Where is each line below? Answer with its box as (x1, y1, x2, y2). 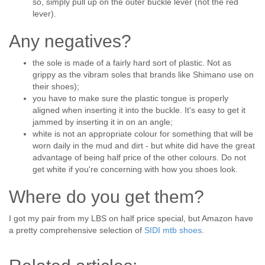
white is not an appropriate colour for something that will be (33, 129, 253, 139)
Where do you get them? (9, 187, 204, 207)
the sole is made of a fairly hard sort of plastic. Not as (33, 58, 231, 68)
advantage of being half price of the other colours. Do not (33, 153, 246, 163)
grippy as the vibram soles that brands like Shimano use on (33, 70, 254, 80)
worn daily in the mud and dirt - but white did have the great (33, 141, 255, 151)
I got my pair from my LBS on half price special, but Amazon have (9, 214, 253, 224)
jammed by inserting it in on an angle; (33, 117, 173, 127)
